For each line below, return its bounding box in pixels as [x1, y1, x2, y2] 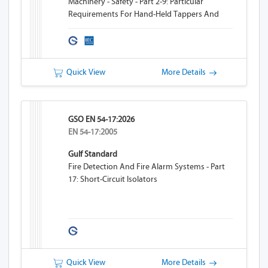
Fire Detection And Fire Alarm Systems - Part [68, 162, 226, 172]
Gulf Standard [68, 149, 118, 159]
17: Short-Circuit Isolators [68, 174, 158, 184]
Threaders [68, 22, 105, 32]
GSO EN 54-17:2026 [68, 114, 135, 124]
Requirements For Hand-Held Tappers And [68, 9, 220, 19]
